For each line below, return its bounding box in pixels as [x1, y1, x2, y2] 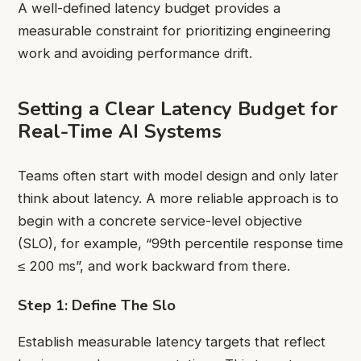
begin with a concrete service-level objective [18, 212, 302, 229]
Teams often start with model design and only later [18, 167, 338, 184]
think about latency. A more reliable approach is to [18, 189, 338, 206]
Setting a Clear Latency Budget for [18, 95, 338, 122]
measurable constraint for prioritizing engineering [18, 23, 330, 39]
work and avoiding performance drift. [18, 45, 252, 62]
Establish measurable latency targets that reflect [18, 334, 326, 351]
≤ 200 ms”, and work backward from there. [18, 257, 290, 274]
